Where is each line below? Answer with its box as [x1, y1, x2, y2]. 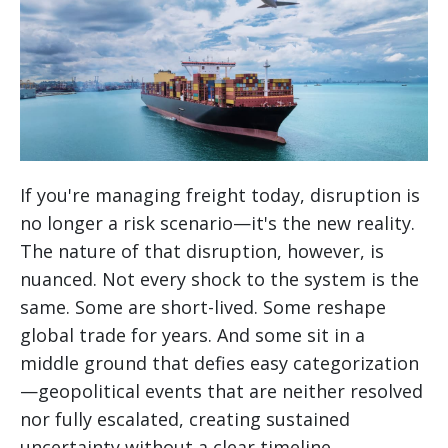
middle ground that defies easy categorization [20, 351, 419, 376]
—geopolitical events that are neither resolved [20, 379, 423, 404]
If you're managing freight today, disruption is [20, 183, 420, 208]
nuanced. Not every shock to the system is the [20, 267, 419, 292]
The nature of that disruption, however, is [20, 239, 384, 264]
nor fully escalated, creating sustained [20, 407, 350, 432]
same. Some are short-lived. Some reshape [20, 295, 386, 320]
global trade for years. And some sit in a [20, 323, 365, 348]
